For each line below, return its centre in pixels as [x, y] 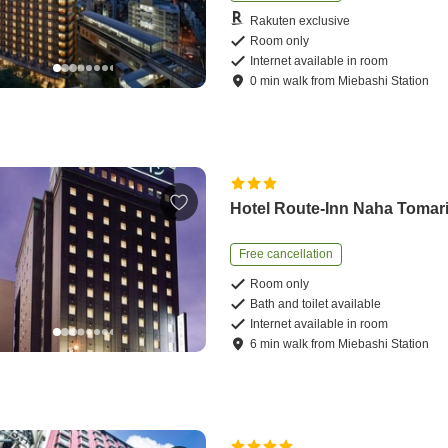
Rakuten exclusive [300, 20]
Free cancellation [286, 254]
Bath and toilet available [316, 304]
